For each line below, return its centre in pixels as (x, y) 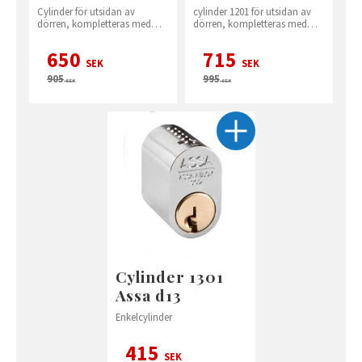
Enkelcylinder (143, 316)
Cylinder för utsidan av (86, 11)
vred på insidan (70, 35)
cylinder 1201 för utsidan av (252, 11)
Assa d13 (149, 295)
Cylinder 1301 (169, 276)
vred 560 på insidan (235, 35)
